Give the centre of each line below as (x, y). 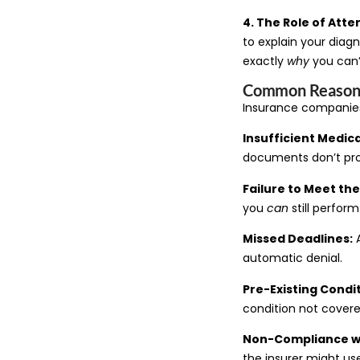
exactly (265, 61)
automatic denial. (292, 258)
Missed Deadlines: (298, 239)
